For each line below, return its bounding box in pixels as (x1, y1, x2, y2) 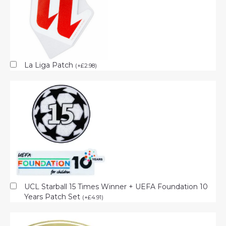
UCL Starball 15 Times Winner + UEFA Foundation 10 (24, 182, 208, 191)
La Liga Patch (24, 60, 75, 70)
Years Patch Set (24, 192, 82, 201)
